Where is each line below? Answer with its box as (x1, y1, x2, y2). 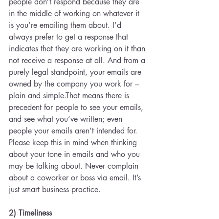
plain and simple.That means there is (9, 90, 131, 101)
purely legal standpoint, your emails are (9, 67, 144, 77)
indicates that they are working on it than (9, 44, 148, 54)
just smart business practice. (9, 184, 101, 195)
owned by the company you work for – (9, 79, 141, 89)
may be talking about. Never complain (9, 161, 141, 171)
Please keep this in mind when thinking (9, 137, 139, 148)
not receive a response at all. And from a (9, 55, 148, 66)
